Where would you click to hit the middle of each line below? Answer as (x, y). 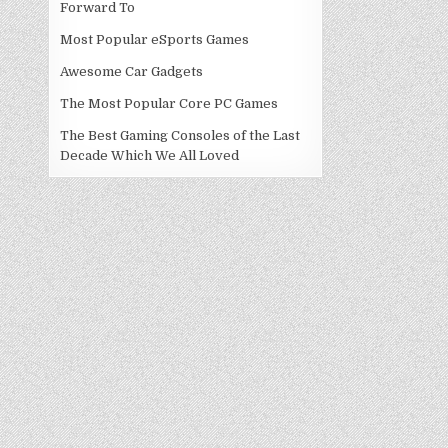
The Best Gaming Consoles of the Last (180, 135)
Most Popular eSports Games (155, 39)
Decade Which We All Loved (150, 155)
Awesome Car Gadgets (132, 71)
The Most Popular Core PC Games (169, 103)
